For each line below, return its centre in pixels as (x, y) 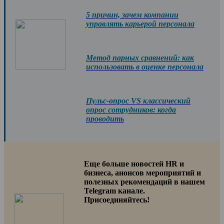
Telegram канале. (114, 190)
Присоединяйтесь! (117, 199)
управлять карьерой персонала (140, 23)
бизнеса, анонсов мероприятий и (142, 172)
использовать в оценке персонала (145, 66)
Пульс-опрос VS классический (138, 100)
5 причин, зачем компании (132, 14)
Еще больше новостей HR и (134, 163)
